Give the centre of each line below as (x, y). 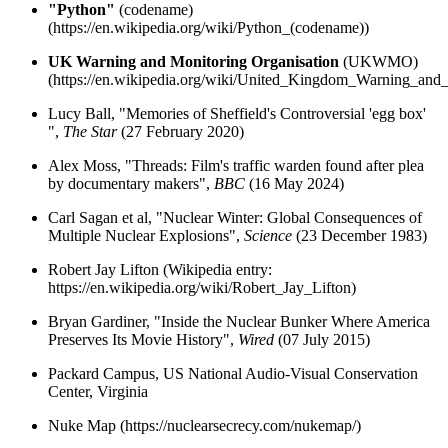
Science (268, 235)
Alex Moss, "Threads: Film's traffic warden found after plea (236, 165)
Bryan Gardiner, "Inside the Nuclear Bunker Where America (239, 321)
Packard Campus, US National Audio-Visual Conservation (233, 373)
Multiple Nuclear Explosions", (146, 235)
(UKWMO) (378, 61)
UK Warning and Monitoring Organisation (193, 61)
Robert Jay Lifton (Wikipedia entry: (160, 269)
